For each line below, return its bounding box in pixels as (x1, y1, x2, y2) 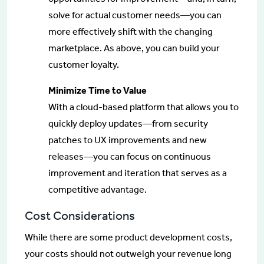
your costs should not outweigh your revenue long (25, 247, 232, 259)
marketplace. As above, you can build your (48, 42, 220, 54)
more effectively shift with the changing (48, 25, 213, 37)
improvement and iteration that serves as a (48, 167, 227, 179)
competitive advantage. (48, 183, 147, 195)
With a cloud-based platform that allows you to (48, 101, 239, 113)
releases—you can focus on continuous (48, 150, 211, 162)
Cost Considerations (25, 207, 135, 223)
